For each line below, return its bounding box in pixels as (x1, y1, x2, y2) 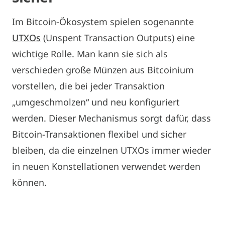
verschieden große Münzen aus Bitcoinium (12, 63, 194, 76)
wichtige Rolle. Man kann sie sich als (12, 47, 168, 60)
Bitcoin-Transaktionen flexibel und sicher (12, 128, 186, 140)
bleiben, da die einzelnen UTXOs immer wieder (12, 144, 211, 156)
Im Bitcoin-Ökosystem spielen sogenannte (12, 15, 194, 28)
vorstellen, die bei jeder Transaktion (12, 79, 165, 92)
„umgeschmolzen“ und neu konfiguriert (12, 95, 180, 108)
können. (12, 176, 47, 188)
